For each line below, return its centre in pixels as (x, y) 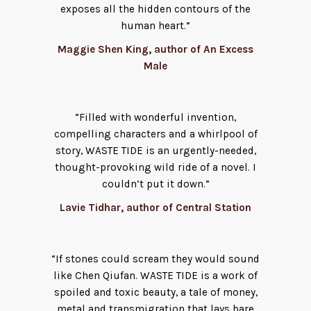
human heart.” (155, 25)
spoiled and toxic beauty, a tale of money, (155, 293)
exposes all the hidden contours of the (155, 9)
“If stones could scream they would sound (155, 259)
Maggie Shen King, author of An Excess (155, 49)
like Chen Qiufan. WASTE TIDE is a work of (155, 276)
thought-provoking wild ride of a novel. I (155, 168)
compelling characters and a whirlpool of (155, 134)
